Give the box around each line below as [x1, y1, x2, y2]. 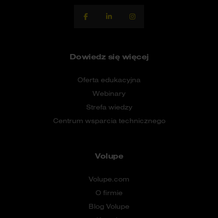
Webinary [92, 89, 126, 98]
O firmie [95, 188, 123, 197]
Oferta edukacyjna [77, 75, 141, 84]
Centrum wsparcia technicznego [53, 116, 165, 125]
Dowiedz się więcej [69, 51, 149, 61]
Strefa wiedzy [86, 102, 132, 111]
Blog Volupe [89, 201, 129, 211]
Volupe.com [89, 174, 129, 183]
